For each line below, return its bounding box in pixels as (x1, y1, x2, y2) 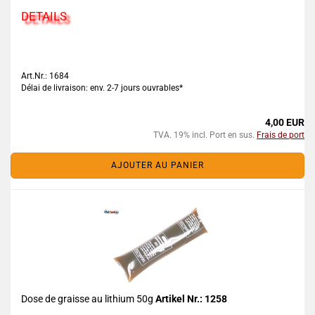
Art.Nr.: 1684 (21, 71, 69, 81)
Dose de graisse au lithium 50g (21, 293, 155, 304)
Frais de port (257, 130, 304, 140)
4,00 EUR (265, 117, 304, 128)
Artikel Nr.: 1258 (155, 293, 227, 304)
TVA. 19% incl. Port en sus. (153, 130, 257, 140)
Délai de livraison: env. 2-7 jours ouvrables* (21, 83, 183, 93)
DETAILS (21, 9, 67, 23)
